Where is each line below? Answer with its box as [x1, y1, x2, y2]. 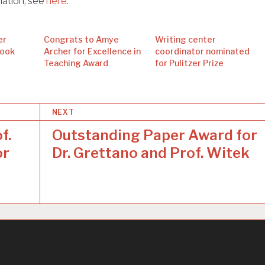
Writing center [155, 34, 216, 45]
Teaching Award [44, 58, 109, 69]
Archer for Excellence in [44, 46, 141, 57]
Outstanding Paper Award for [51, 127, 257, 144]
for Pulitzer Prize [155, 58, 224, 69]
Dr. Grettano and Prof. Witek [51, 144, 250, 162]
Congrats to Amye [44, 34, 119, 45]
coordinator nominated [155, 46, 250, 57]
